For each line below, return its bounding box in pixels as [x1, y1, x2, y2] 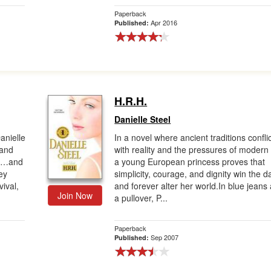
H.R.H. [114, 93, 148, 109]
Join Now [57, 189, 93, 201]
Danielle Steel [114, 113, 171, 125]
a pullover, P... [114, 192, 168, 204]
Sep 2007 [151, 232, 179, 242]
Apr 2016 [151, 18, 178, 27]
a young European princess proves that [114, 155, 266, 168]
